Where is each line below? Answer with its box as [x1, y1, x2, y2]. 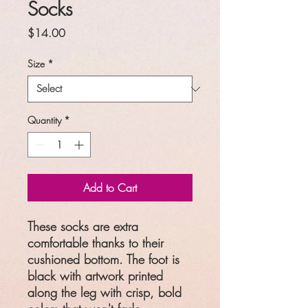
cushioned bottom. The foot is [27, 251, 179, 268]
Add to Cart [83, 180, 137, 196]
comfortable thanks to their [27, 234, 164, 252]
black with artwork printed [27, 267, 163, 285]
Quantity [27, 113, 61, 127]
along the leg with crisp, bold [27, 284, 181, 301]
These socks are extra [27, 218, 138, 235]
